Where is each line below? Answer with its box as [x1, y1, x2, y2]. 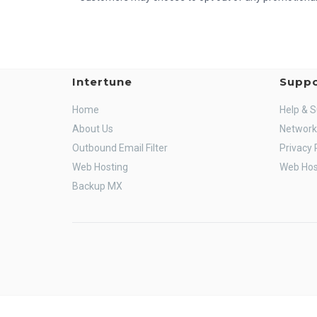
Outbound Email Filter [72, 142, 168, 154]
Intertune [72, 75, 132, 88]
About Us [72, 123, 113, 134]
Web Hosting [72, 161, 128, 173]
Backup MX [72, 180, 122, 192]
